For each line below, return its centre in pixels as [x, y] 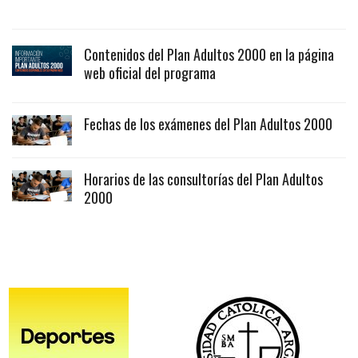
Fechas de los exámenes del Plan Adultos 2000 [208, 124]
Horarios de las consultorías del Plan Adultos [203, 179]
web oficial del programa [150, 73]
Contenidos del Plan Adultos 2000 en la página [209, 55]
